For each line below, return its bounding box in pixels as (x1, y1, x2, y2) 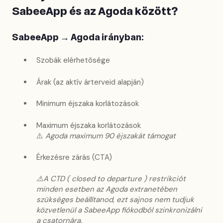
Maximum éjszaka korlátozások (36, 120, 141, 130)
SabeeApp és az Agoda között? (12, 3, 178, 19)
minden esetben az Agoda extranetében (36, 184, 177, 195)
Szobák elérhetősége (36, 55, 110, 66)
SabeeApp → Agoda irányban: (12, 31, 144, 44)
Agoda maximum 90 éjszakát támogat (45, 130, 176, 141)
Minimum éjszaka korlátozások (36, 99, 139, 109)
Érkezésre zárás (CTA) (36, 152, 114, 162)
